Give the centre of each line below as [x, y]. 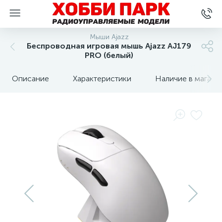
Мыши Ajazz [109, 37]
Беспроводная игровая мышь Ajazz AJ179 [109, 46]
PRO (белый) [109, 55]
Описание [30, 79]
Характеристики [102, 79]
